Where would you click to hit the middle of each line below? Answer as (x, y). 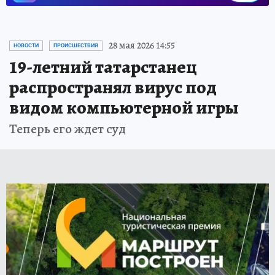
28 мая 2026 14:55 (142, 46)
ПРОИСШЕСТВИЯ (76, 46)
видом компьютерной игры (124, 108)
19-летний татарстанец (103, 67)
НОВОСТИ (26, 46)
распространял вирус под (113, 87)
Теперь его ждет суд (68, 129)
